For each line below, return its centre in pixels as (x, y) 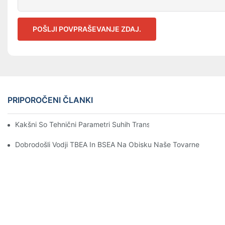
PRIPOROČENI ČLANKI (50, 100)
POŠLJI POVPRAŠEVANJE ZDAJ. (87, 29)
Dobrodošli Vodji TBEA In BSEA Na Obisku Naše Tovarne (107, 144)
